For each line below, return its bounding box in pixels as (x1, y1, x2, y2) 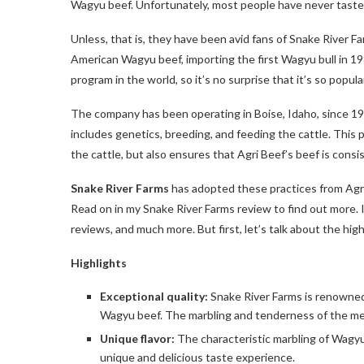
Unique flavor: (100, 331, 177, 345)
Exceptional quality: (100, 288, 210, 303)
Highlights (71, 255, 127, 270)
